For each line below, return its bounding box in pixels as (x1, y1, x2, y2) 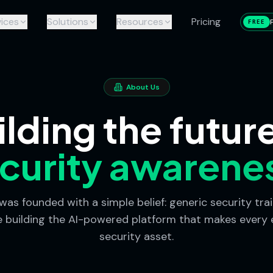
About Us (126, 82, 160, 92)
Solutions (46, 15, 88, 28)
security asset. (99, 229, 174, 244)
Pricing (191, 15, 221, 28)
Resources (116, 15, 163, 28)
